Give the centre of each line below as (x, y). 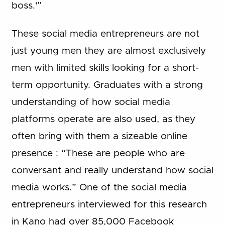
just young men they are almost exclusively (108, 51)
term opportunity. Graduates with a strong (107, 85)
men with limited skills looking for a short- (105, 68)
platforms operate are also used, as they (103, 120)
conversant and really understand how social (112, 171)
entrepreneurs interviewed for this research (109, 205)
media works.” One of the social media (99, 188)
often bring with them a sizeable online (99, 137)
